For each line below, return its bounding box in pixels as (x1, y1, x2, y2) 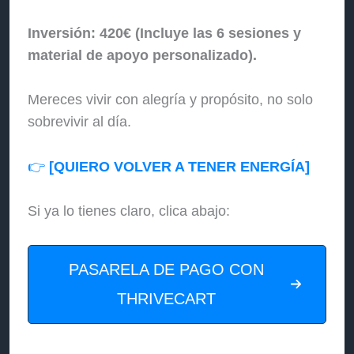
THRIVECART (117, 289, 216, 307)
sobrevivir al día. (28, 114, 132, 130)
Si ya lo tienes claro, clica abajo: (28, 203, 231, 220)
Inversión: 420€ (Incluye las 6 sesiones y (28, 24, 302, 41)
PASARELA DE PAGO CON (69, 260, 264, 278)
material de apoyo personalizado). (28, 47, 258, 63)
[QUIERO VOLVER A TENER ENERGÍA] (49, 159, 311, 175)
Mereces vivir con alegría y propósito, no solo (28, 92, 314, 108)
